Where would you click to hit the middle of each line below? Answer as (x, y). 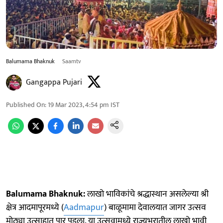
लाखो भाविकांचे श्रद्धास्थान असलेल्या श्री (147, 194)
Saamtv (72, 61)
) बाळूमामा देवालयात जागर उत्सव (155, 207)
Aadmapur (84, 207)
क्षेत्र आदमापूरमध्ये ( (35, 207)
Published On (25, 105)
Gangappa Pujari (54, 82)
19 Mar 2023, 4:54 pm (78, 105)
